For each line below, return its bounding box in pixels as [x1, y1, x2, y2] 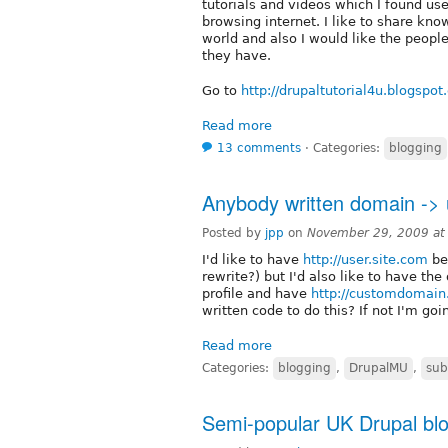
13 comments [217, 140, 301, 155]
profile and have [202, 285, 311, 301]
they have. [202, 47, 271, 63]
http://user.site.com [303, 251, 428, 267]
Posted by [202, 225, 265, 240]
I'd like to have [202, 251, 303, 267]
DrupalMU [349, 360, 408, 375]
